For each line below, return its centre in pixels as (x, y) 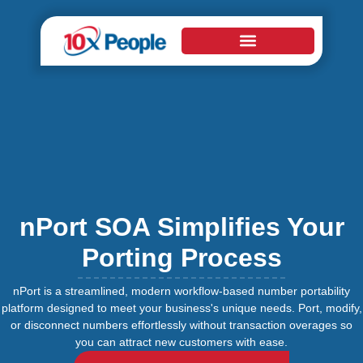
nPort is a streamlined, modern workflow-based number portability (181, 290)
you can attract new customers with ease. (181, 342)
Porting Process (181, 257)
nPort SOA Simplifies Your (181, 226)
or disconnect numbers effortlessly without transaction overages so (181, 325)
